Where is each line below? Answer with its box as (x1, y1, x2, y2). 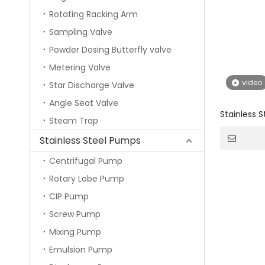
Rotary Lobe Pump (49, 173, 124, 185)
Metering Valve (49, 62, 111, 74)
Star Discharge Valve (49, 79, 134, 92)
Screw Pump (49, 208, 101, 221)
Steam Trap (49, 115, 98, 127)
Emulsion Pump (49, 244, 112, 256)
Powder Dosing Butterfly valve (49, 44, 172, 56)
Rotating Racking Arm (49, 8, 138, 21)
